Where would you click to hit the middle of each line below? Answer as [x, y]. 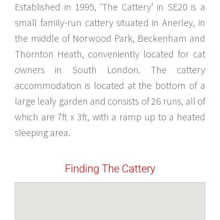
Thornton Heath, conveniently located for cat [110, 54]
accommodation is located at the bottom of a [110, 85]
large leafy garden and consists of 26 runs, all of [110, 101]
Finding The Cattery [110, 168]
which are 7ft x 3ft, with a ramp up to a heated [110, 116]
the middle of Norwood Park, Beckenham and [110, 38]
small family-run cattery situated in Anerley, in [110, 22]
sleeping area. [42, 132]
